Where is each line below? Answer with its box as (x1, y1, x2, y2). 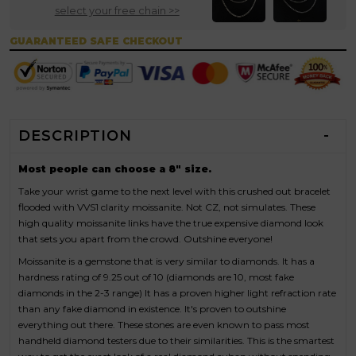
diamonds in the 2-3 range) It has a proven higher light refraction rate (18, 287, 336, 300)
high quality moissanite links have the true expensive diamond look (18, 217, 323, 230)
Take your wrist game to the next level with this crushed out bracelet (18, 185, 331, 198)
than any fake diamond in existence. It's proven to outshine (18, 303, 286, 315)
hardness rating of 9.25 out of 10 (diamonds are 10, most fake (18, 271, 294, 284)
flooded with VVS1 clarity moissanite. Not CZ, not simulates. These (18, 201, 315, 214)
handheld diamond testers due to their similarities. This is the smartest (18, 335, 335, 347)
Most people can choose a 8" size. (18, 162, 211, 175)
